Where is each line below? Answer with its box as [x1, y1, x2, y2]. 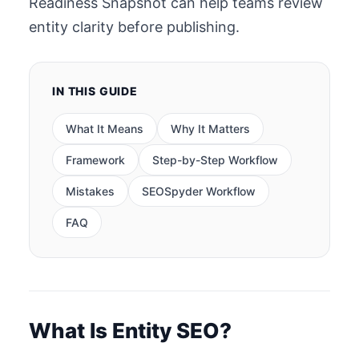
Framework [66, 153, 125, 167]
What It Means [66, 122, 143, 135]
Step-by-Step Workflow [152, 153, 278, 167]
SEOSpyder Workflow [142, 184, 256, 198]
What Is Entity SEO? [29, 318, 232, 343]
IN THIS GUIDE [52, 84, 138, 98]
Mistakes [66, 184, 115, 198]
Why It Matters [171, 122, 250, 135]
